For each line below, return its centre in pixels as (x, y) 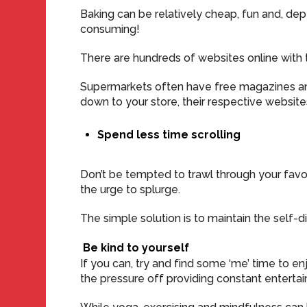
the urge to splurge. (131, 189)
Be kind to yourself (135, 248)
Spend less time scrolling (169, 135)
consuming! (110, 29)
